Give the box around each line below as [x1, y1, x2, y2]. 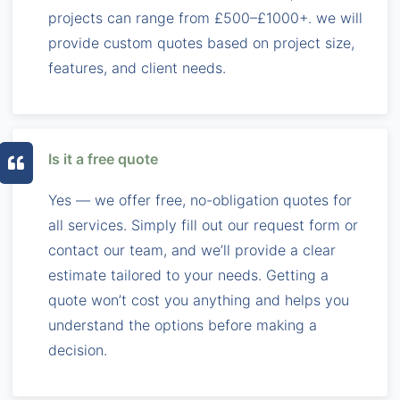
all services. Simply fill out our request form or [48, 215, 358, 234]
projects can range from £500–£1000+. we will [48, 8, 362, 27]
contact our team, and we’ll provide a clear [48, 240, 336, 259]
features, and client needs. [48, 58, 226, 77]
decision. [48, 340, 107, 359]
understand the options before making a [48, 315, 317, 334]
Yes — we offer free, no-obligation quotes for [48, 190, 352, 209]
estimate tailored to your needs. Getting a [48, 265, 329, 284]
